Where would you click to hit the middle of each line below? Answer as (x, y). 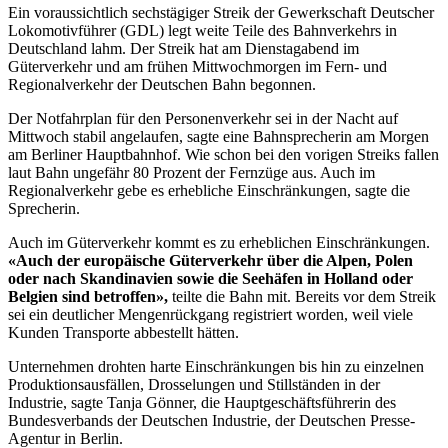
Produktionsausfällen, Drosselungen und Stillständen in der (194, 384)
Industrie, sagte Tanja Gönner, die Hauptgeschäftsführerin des (202, 402)
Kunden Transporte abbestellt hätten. (123, 332)
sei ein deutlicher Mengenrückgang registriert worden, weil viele (210, 314)
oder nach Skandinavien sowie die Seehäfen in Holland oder (210, 278)
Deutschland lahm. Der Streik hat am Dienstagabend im (183, 48)
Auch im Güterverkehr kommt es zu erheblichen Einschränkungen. (219, 242)
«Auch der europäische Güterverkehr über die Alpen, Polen (210, 260)
